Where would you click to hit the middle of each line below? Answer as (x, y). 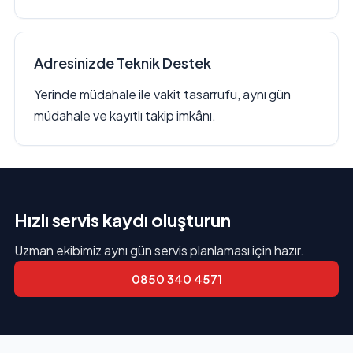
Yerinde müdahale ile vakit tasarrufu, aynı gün (162, 95)
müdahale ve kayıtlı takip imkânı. (124, 116)
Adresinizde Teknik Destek (122, 63)
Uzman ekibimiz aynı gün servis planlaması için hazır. (159, 251)
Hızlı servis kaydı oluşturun (122, 220)
